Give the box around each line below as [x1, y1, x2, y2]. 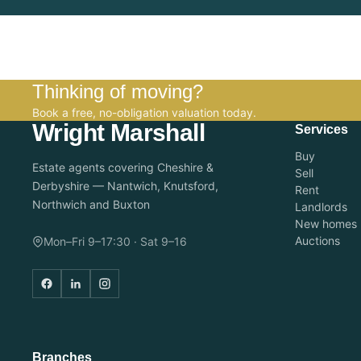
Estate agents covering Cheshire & [32, 160, 214, 174]
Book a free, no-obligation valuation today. [32, 106, 256, 119]
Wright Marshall [32, 119, 205, 146]
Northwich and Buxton [32, 197, 150, 211]
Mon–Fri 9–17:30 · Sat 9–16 [44, 234, 187, 248]
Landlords [295, 200, 347, 214]
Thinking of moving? [32, 81, 203, 102]
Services [295, 122, 348, 136]
